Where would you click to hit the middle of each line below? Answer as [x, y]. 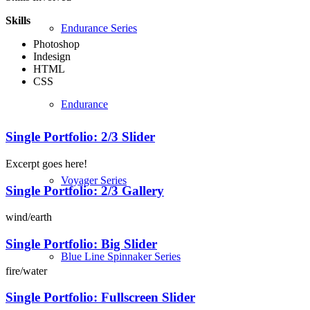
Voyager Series [94, 181]
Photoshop [56, 44]
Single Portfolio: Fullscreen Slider [100, 298]
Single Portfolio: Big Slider [81, 244]
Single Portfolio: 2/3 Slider [80, 137]
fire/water [26, 271]
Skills [18, 20]
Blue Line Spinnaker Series [121, 257]
